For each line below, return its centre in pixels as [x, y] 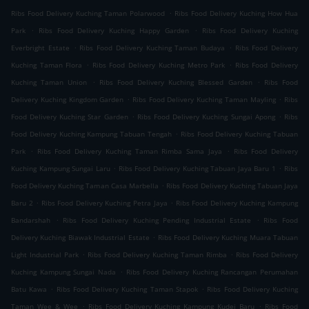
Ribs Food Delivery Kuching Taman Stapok [127, 289]
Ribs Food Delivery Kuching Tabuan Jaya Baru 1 [197, 169]
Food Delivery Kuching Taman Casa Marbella [85, 186]
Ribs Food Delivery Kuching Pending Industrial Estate [157, 220]
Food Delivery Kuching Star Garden [70, 117]
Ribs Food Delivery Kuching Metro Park [159, 65]
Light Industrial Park [45, 255]
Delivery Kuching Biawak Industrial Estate [80, 238]
